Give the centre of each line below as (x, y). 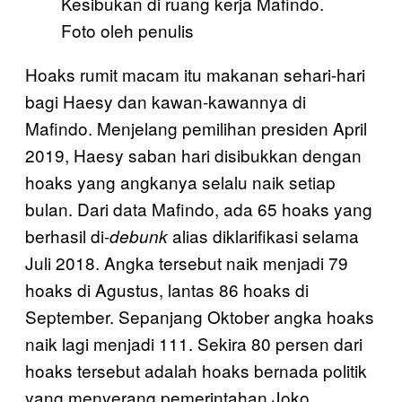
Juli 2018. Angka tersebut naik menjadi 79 (187, 262)
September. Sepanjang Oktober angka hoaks (200, 316)
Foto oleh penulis (127, 30)
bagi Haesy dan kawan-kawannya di (166, 100)
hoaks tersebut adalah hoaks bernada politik (196, 370)
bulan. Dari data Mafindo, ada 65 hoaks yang (199, 208)
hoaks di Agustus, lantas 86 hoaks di (167, 289)
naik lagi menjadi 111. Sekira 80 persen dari (194, 343)
